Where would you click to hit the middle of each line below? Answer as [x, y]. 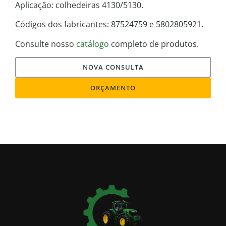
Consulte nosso [46, 44]
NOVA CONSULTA [113, 67]
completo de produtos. [154, 44]
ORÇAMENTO [113, 88]
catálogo [93, 44]
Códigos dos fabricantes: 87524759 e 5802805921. [109, 24]
